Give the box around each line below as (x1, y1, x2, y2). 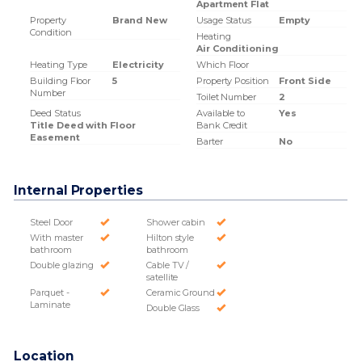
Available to (196, 107, 246, 119)
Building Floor (30, 75, 91, 86)
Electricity (112, 59, 164, 70)
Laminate (30, 299, 70, 310)
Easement (30, 132, 80, 143)
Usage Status (196, 15, 252, 26)
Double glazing (30, 259, 95, 271)
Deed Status (30, 107, 81, 119)
